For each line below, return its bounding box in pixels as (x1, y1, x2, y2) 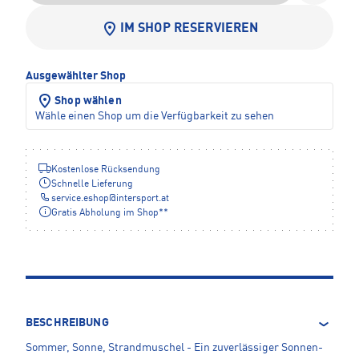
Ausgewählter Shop (26, 70, 126, 82)
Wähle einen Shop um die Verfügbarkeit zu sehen (35, 110, 274, 122)
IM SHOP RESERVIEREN (119, 22, 259, 35)
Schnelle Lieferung (51, 179, 133, 189)
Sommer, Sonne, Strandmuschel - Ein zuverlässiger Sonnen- (26, 341, 323, 353)
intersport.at (116, 193, 169, 204)
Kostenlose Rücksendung (51, 164, 160, 175)
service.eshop (51, 193, 109, 204)
